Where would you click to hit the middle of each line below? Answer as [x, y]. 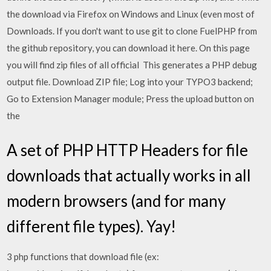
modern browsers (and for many [116, 201]
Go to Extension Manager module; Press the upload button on [131, 98]
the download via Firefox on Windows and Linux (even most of [132, 14]
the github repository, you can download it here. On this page [129, 47]
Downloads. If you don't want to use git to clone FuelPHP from [132, 31]
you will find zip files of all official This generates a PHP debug [132, 64]
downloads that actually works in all [129, 175]
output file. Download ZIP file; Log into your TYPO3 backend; [130, 81]
